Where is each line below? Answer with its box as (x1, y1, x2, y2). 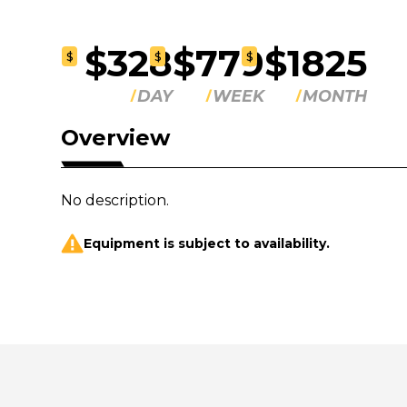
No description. (61, 192, 170, 209)
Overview (61, 124, 171, 151)
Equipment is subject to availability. (84, 234, 331, 252)
